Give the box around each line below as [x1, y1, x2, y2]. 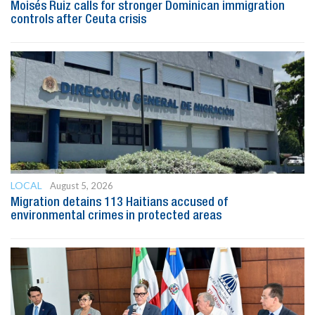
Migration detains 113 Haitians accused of [11, 196, 228, 208]
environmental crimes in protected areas [11, 210, 221, 221]
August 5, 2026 [50, 179, 113, 191]
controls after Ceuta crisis [11, 13, 146, 25]
